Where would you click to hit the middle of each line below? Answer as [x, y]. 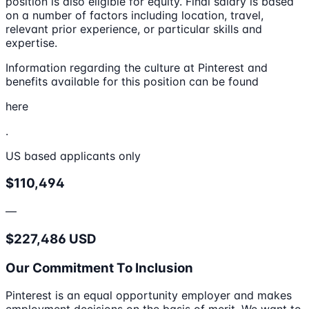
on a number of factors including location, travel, [134, 15]
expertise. [31, 42]
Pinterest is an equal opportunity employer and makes [149, 296]
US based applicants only [73, 156]
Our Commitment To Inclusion [99, 268]
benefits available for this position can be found [132, 81]
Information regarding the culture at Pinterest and [137, 67]
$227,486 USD [51, 239]
